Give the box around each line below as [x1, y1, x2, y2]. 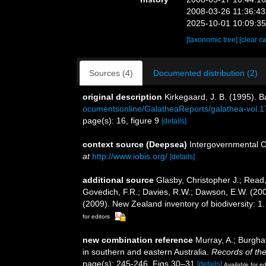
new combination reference [83, 235, 193, 245]
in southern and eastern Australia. [83, 246, 211, 256]
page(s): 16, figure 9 [83, 116, 161, 125]
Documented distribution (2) [153, 68, 258, 78]
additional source [83, 175, 154, 185]
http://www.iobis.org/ [92, 151, 167, 161]
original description [83, 92, 162, 102]
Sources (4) [89, 68, 133, 78]
